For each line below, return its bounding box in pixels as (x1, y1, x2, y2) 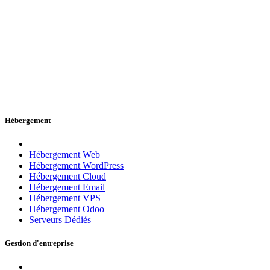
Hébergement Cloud (29, 171, 106, 181)
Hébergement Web (29, 149, 100, 160)
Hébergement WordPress (29, 160, 124, 171)
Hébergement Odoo (29, 203, 104, 214)
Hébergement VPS (29, 192, 101, 203)
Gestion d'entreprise (5, 238, 74, 248)
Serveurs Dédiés (29, 214, 91, 225)
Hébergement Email (29, 181, 105, 192)
